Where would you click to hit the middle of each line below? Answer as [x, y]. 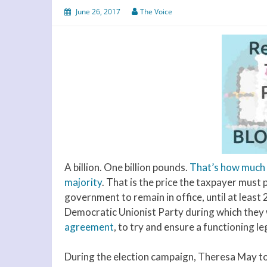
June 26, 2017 [98, 11]
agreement [89, 226]
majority [83, 182]
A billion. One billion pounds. [127, 167]
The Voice [156, 11]
